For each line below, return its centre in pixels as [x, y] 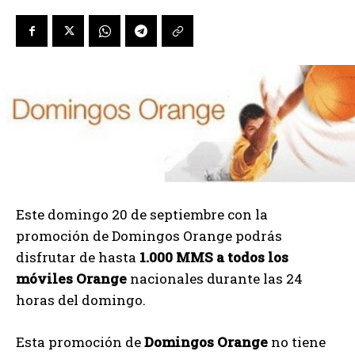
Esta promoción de [80, 342]
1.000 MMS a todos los [214, 257]
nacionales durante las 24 [215, 278]
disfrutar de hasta [78, 257]
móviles [46, 278]
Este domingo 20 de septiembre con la [142, 214]
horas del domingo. [81, 300]
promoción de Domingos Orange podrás [149, 235]
